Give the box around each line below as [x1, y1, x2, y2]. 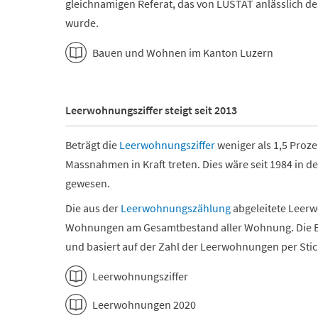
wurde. [65, 16, 99, 30]
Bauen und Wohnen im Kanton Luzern [92, 45, 273, 60]
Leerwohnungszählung [121, 201, 231, 216]
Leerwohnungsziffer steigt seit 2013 [65, 103, 237, 117]
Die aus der [65, 201, 121, 216]
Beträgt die [65, 138, 119, 153]
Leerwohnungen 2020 [92, 297, 196, 312]
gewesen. [65, 176, 110, 191]
